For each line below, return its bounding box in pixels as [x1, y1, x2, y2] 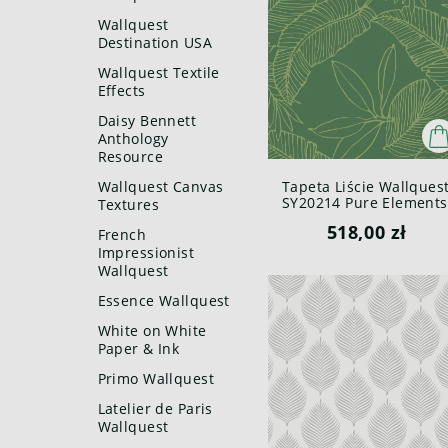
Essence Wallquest [97, 291, 230, 310]
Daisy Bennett [97, 111, 197, 130]
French [97, 225, 147, 244]
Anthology [97, 129, 169, 148]
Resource [97, 147, 164, 166]
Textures [97, 195, 160, 214]
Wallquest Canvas [97, 177, 224, 196]
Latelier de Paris [97, 399, 213, 418]
